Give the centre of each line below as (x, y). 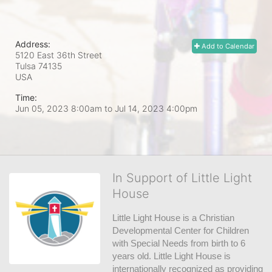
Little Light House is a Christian (173, 218)
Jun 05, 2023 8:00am (60, 108)
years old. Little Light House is (172, 256)
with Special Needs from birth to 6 (179, 243)
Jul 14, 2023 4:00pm (156, 108)
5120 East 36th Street (59, 55)
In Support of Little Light (182, 178)
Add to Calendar (227, 46)
